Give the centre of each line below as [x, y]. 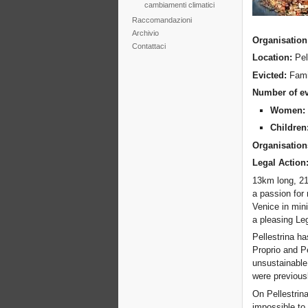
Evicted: [271, 75]
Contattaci [148, 46]
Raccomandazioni [162, 20]
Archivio [145, 33]
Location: [274, 58]
